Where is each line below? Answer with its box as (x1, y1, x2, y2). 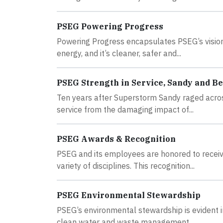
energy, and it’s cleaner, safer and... (57, 48, 181, 58)
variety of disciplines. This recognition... (57, 161, 195, 171)
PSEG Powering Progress (57, 21, 163, 31)
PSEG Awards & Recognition (57, 134, 176, 144)
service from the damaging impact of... (57, 105, 194, 114)
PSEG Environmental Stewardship (57, 190, 201, 200)
